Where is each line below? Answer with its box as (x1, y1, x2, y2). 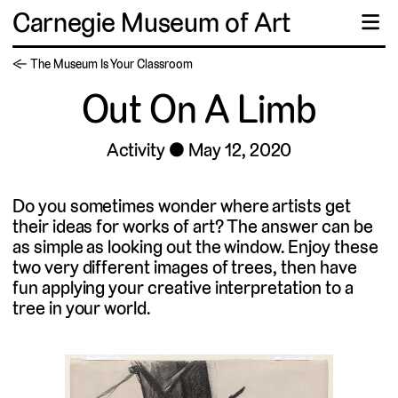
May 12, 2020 (188, 138, 292, 163)
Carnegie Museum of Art (12, 4, 291, 40)
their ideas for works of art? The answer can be (12, 214, 373, 239)
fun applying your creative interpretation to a (12, 275, 354, 300)
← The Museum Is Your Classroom (12, 56, 193, 73)
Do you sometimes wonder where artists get (12, 194, 351, 219)
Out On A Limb (81, 84, 317, 135)
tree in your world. (12, 296, 151, 321)
